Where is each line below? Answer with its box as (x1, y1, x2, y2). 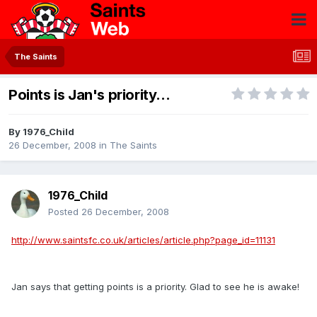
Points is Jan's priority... (8, 86, 171, 104)
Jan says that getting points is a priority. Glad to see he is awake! (11, 281, 299, 293)
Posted (48, 206, 81, 218)
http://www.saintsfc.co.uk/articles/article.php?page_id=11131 (11, 234, 275, 246)
